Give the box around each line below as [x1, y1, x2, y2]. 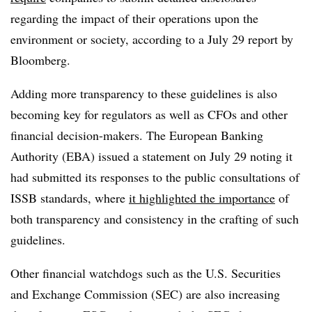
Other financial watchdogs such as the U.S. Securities [10, 264, 281, 281]
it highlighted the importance [129, 189, 275, 206]
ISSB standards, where [10, 189, 129, 206]
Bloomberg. [10, 51, 70, 68]
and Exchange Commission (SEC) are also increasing [10, 285, 280, 302]
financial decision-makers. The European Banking [10, 126, 263, 143]
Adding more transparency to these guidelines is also [10, 84, 277, 102]
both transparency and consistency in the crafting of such [10, 210, 299, 227]
